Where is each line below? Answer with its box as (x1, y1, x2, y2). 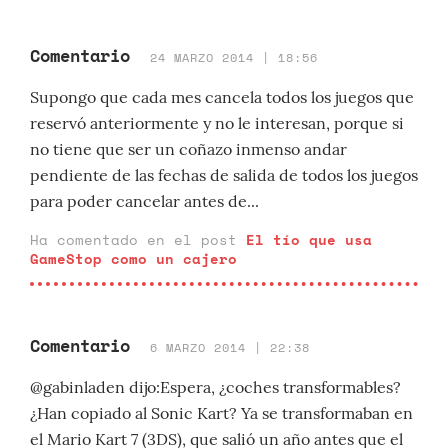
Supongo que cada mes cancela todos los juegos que (30, 87, 414, 107)
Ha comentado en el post (30, 229, 246, 250)
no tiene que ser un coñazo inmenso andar (30, 139, 347, 159)
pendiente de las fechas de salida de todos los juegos (30, 165, 418, 185)
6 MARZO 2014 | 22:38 (150, 339, 310, 356)
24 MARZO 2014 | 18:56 (150, 49, 318, 66)
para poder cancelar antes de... (30, 191, 259, 211)
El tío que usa (246, 229, 372, 250)
